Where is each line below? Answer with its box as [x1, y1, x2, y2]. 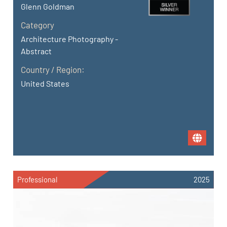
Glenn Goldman [21, 1, 75, 11]
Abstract [21, 46, 52, 56]
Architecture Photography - [21, 33, 119, 44]
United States [21, 78, 70, 88]
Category [21, 19, 55, 30]
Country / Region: [21, 64, 85, 74]
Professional [17, 174, 58, 184]
